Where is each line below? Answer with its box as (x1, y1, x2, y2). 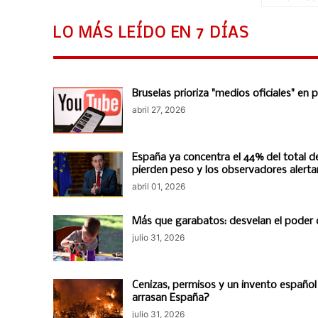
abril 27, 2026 (132, 104, 185, 115)
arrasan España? (132, 292, 209, 304)
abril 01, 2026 (132, 181, 185, 192)
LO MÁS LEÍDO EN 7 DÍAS (53, 26, 249, 42)
